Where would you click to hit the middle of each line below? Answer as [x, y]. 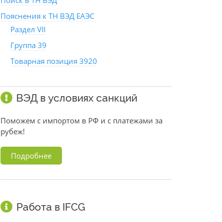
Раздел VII [28, 29]
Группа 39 [28, 45]
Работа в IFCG [51, 207]
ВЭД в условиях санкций [77, 98]
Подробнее [31, 156]
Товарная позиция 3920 [54, 61]
